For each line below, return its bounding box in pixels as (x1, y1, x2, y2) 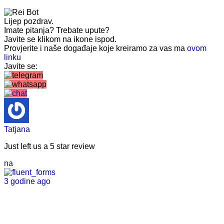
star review (54, 142, 95, 151)
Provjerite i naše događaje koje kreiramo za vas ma (4, 44, 187, 53)
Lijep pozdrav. (4, 17, 53, 26)
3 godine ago (4, 177, 52, 186)
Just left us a (4, 142, 50, 151)
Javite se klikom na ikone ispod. (4, 35, 116, 44)
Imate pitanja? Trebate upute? (4, 26, 109, 35)
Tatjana (4, 125, 30, 134)
